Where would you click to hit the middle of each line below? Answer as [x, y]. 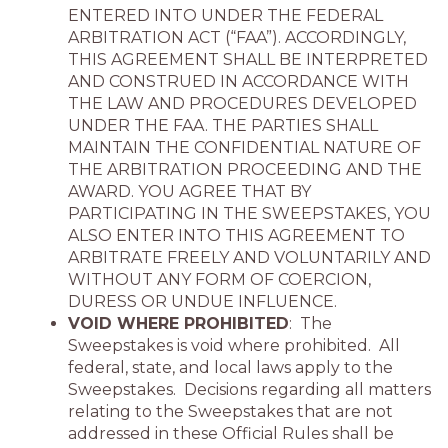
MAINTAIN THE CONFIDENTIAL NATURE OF [244, 147]
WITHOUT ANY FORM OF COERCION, [219, 279]
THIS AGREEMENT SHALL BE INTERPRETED [248, 59]
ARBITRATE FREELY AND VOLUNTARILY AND [249, 257]
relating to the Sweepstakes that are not [230, 411]
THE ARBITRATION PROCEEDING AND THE [245, 169]
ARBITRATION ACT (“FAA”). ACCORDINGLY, [237, 37]
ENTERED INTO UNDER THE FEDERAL [225, 15]
